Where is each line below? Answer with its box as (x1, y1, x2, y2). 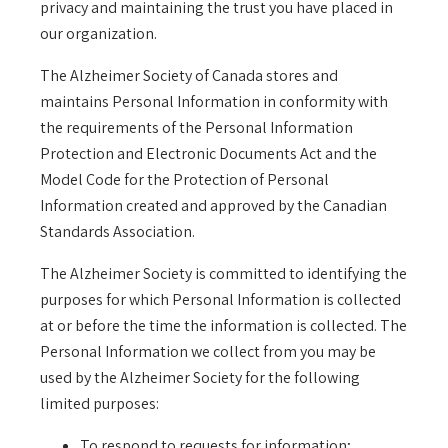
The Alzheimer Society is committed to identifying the (40, 263, 407, 285)
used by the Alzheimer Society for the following (40, 367, 360, 389)
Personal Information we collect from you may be (40, 341, 376, 363)
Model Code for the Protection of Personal (40, 169, 329, 191)
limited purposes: (40, 393, 159, 415)
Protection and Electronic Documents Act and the (40, 143, 377, 165)
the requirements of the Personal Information (40, 117, 353, 139)
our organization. (40, 23, 157, 45)
